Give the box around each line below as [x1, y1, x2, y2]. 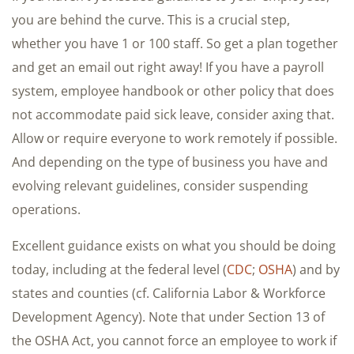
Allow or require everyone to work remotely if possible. [12, 129, 337, 147]
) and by [292, 260, 340, 278]
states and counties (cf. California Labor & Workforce [12, 284, 326, 302]
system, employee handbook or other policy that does [12, 81, 334, 100]
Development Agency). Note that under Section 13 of [12, 307, 325, 326]
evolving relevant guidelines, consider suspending [12, 176, 308, 194]
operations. [12, 200, 81, 218]
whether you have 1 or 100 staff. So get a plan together [12, 34, 338, 52]
